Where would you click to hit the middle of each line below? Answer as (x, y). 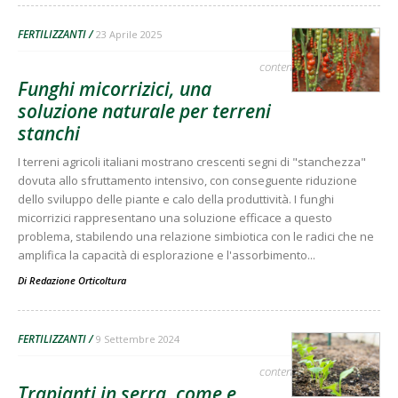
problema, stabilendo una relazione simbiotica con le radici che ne (196, 236)
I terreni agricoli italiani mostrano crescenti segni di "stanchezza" (192, 161)
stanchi (49, 133)
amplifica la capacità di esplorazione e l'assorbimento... (167, 255)
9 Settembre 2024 (138, 338)
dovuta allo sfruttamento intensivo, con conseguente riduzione (187, 180)
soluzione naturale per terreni (144, 111)
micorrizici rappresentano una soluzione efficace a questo (175, 217)
